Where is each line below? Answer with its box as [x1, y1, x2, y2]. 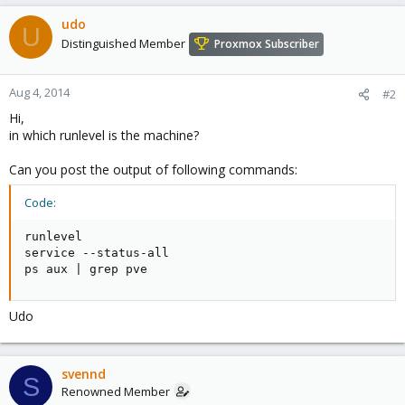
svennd [61, 365, 106, 382]
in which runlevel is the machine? [9, 127, 199, 144]
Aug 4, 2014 [9, 84, 70, 100]
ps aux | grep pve [24, 262, 147, 276]
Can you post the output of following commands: [9, 161, 297, 178]
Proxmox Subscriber [214, 36, 319, 52]
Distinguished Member [61, 35, 185, 52]
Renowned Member [61, 383, 170, 400]
